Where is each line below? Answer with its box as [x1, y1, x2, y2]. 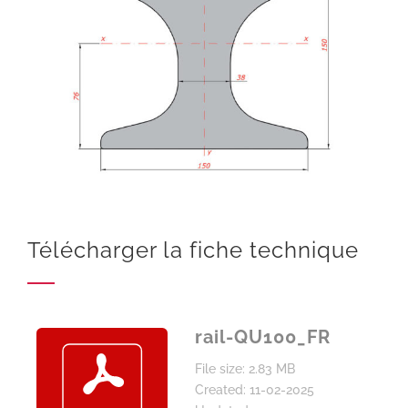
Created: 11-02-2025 [194, 382, 314, 397]
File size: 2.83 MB [194, 361, 295, 376]
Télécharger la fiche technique [26, 237, 359, 263]
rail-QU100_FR [194, 325, 331, 348]
